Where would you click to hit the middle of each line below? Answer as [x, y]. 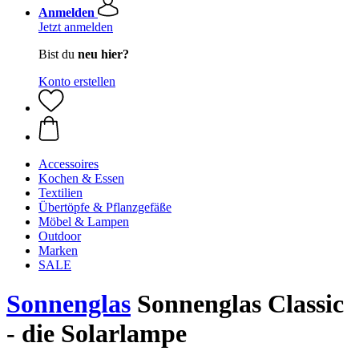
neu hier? [103, 54]
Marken [58, 250]
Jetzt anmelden [76, 27]
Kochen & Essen [81, 178]
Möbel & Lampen [84, 222]
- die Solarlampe [97, 334]
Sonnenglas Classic [237, 304]
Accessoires [69, 164]
